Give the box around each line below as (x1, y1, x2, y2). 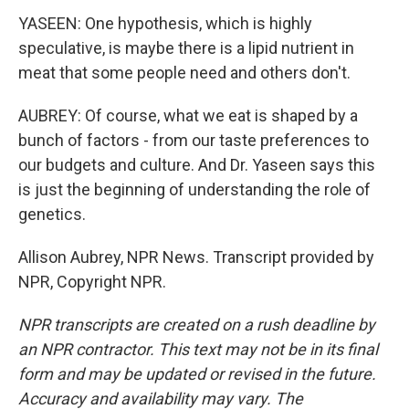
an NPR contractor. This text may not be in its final (18, 340, 378, 359)
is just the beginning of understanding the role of (18, 180, 371, 199)
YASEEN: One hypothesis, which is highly (18, 14, 312, 33)
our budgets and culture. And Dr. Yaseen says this (18, 155, 375, 174)
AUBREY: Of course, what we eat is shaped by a (18, 106, 358, 125)
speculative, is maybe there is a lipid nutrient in (18, 38, 354, 58)
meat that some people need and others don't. (18, 63, 351, 82)
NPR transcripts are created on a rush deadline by (18, 315, 375, 334)
